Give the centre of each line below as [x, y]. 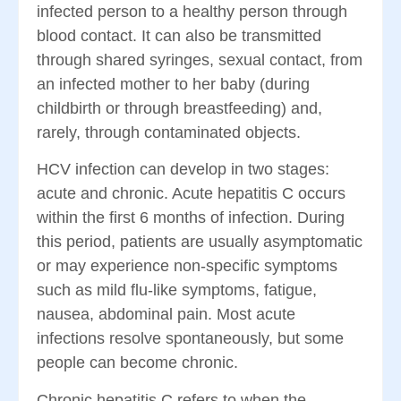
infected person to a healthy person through [192, 12]
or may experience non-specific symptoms [187, 266]
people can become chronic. [137, 363]
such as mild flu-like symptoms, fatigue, [177, 290]
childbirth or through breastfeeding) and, [179, 108]
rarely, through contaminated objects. [169, 132]
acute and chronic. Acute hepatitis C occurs [191, 194]
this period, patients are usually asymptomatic [200, 242]
